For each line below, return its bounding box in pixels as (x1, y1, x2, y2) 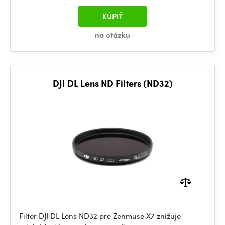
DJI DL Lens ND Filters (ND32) (52, 77, 173, 89)
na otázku (95, 29, 130, 40)
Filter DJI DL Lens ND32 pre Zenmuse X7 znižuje (19, 210, 181, 221)
